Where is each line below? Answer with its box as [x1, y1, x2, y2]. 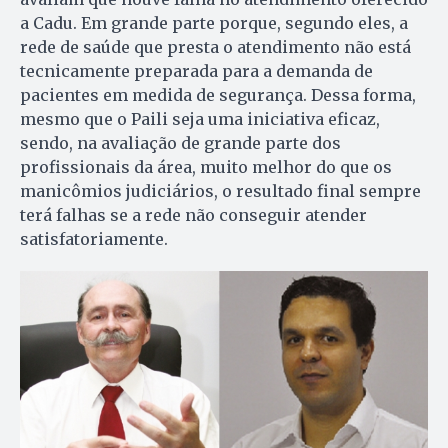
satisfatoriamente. [20, 228, 168, 249]
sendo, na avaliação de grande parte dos [20, 132, 341, 153]
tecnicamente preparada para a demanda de [20, 60, 373, 81]
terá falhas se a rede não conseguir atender [20, 204, 367, 225]
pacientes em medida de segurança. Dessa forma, [20, 84, 416, 105]
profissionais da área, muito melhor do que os [20, 156, 392, 177]
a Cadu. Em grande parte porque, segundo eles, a [20, 12, 408, 33]
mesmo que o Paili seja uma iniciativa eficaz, [20, 108, 380, 129]
